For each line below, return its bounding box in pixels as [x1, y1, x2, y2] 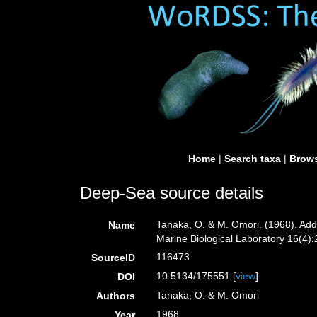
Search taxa [224, 153, 281, 164]
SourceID [91, 252, 136, 263]
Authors [96, 290, 136, 301]
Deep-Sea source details [80, 183, 263, 202]
